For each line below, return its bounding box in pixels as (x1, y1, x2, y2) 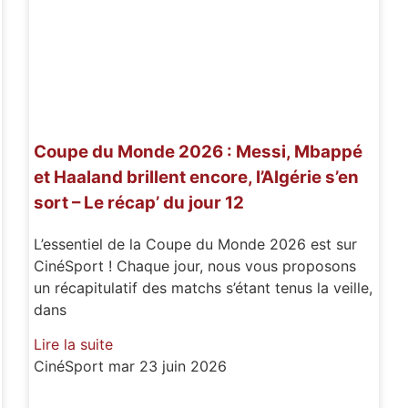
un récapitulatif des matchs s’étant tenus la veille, (34, 278, 373, 297)
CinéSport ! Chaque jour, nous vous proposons (34, 256, 357, 275)
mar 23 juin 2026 (108, 356, 228, 375)
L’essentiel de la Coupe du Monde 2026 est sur (34, 234, 358, 253)
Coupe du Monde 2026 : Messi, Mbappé (34, 140, 363, 162)
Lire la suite (34, 334, 114, 353)
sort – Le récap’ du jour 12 (34, 191, 245, 213)
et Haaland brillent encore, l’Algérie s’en (34, 166, 360, 188)
